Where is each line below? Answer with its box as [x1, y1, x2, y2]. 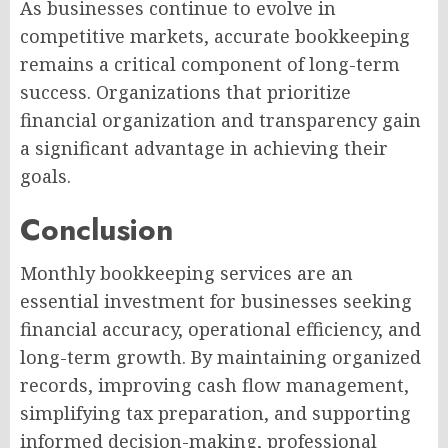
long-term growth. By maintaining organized [20, 345, 421, 370]
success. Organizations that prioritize [20, 80, 351, 105]
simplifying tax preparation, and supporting [20, 401, 411, 426]
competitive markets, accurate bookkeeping [20, 24, 410, 49]
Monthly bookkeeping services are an [20, 261, 353, 286]
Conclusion [20, 208, 173, 252]
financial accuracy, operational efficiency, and [20, 317, 421, 342]
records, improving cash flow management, [20, 373, 409, 398]
